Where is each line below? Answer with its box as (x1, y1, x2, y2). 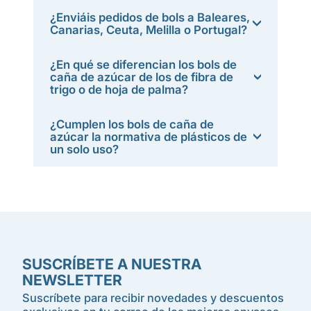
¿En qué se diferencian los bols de (50, 58, 237, 72)
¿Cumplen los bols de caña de (50, 117, 214, 131)
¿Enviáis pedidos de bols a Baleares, (50, 10, 250, 24)
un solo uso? (50, 142, 119, 156)
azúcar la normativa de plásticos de (50, 130, 247, 144)
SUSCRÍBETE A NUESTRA (22, 255, 201, 273)
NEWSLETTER (22, 271, 122, 289)
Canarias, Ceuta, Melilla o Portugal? (50, 23, 247, 37)
